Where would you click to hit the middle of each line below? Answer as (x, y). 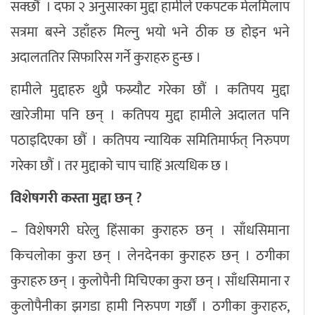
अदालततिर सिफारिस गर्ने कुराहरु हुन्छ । (107, 57)
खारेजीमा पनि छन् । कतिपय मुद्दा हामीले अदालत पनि (150, 115)
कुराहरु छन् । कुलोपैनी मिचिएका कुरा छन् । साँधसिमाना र (150, 281)
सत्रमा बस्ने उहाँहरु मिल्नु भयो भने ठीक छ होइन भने (150, 32)
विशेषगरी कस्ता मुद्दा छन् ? (76, 198)
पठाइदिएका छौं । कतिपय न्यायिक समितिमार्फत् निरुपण (150, 140)
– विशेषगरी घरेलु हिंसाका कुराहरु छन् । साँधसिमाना (150, 230)
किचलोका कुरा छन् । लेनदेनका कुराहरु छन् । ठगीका (150, 256)
